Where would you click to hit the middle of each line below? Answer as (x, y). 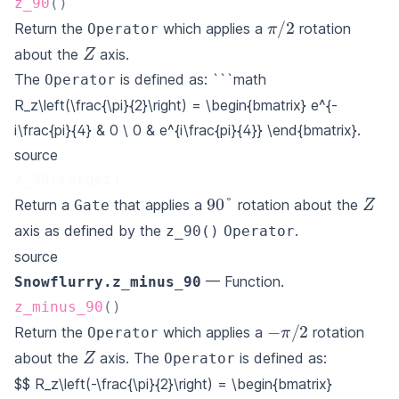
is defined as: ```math (191, 79)
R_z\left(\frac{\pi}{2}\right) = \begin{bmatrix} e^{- (176, 105)
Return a (44, 204)
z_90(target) (68, 179)
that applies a (158, 204)
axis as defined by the (90, 230)
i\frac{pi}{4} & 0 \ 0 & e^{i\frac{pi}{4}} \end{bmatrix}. (187, 130)
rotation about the (297, 204)
